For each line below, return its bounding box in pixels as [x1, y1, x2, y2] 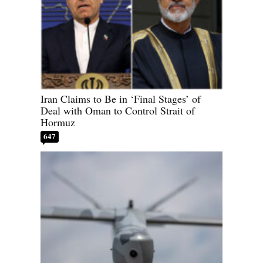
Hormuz [41, 115, 75, 130]
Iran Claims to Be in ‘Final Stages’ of [41, 92, 201, 106]
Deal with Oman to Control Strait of [41, 103, 195, 118]
